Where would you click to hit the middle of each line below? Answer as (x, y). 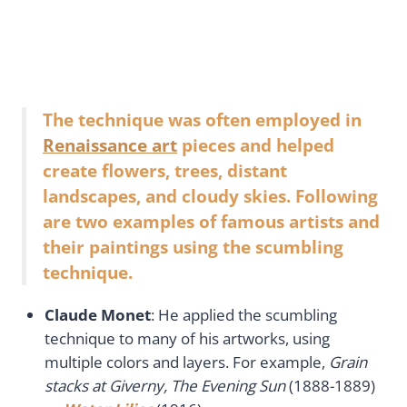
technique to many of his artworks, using (187, 338)
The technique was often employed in (202, 120)
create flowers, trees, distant (165, 171)
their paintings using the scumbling (193, 247)
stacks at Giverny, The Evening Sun (167, 385)
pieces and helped (256, 145)
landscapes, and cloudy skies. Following (210, 196)
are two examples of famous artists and (211, 222)
